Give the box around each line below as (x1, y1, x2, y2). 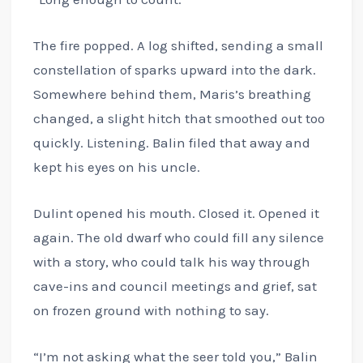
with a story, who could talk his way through (32, 253, 310, 270)
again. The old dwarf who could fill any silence (32, 228, 324, 246)
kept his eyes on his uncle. (32, 158, 200, 175)
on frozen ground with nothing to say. (32, 301, 269, 318)
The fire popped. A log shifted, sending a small (32, 36, 323, 53)
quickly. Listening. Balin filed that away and (32, 134, 310, 151)
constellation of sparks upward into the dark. (32, 61, 316, 78)
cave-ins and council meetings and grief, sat (32, 277, 317, 294)
